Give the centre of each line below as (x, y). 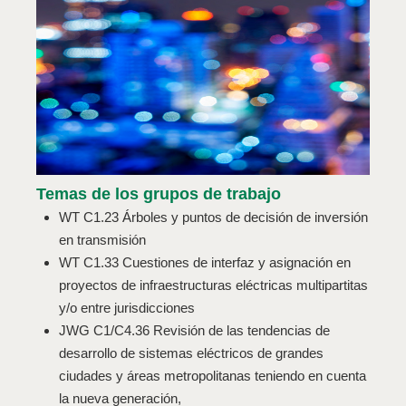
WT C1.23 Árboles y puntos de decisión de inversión (214, 217)
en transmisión (103, 240)
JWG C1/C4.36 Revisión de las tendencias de (195, 331)
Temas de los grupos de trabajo (159, 194)
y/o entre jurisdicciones (127, 308)
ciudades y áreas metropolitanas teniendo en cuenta (213, 376)
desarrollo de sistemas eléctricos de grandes (192, 353)
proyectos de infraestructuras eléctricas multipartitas (214, 285)
